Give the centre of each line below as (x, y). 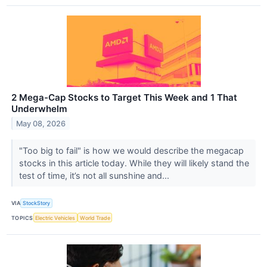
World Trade (95, 218)
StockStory (37, 203)
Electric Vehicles (55, 218)
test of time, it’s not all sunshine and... (95, 175)
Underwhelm (39, 108)
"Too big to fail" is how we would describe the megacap (131, 150)
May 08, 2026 (41, 123)
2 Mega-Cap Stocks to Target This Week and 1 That (124, 97)
